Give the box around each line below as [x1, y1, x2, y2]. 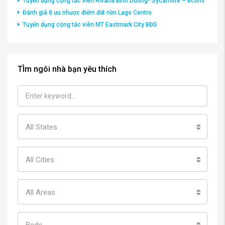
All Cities [26, 155, 54, 164]
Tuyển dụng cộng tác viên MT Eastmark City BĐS [23, 21, 157, 28]
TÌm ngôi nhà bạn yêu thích [18, 64, 117, 74]
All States [26, 122, 57, 132]
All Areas [26, 187, 55, 197]
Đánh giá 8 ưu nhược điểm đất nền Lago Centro [23, 9, 152, 16]
